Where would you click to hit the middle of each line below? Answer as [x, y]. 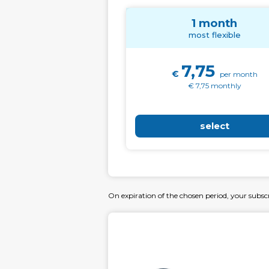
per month [238, 74]
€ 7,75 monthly [214, 85]
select [214, 126]
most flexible [214, 35]
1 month [214, 23]
